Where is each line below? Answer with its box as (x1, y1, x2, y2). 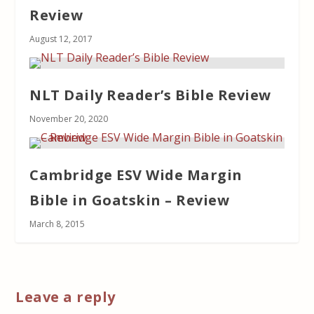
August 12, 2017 (29, 32, 93, 45)
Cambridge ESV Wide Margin (29, 165, 243, 184)
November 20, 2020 (29, 112, 109, 125)
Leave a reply (15, 287, 116, 306)
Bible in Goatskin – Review (29, 190, 230, 210)
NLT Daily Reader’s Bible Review (29, 85, 271, 104)
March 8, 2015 (29, 217, 86, 230)
